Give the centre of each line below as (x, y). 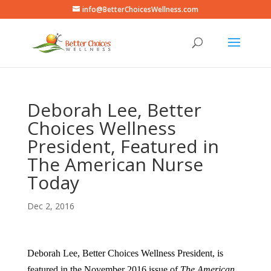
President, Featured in (123, 146)
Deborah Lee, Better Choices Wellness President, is (125, 253)
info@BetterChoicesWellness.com (140, 9)
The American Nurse (115, 164)
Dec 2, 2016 (51, 206)
